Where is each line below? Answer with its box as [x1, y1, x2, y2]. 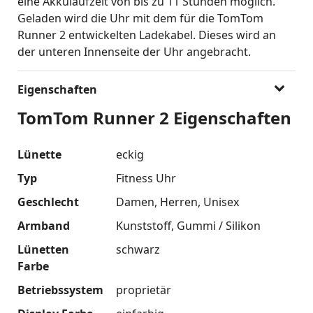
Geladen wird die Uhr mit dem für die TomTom [17, 10, 263, 26]
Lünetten [17, 241, 69, 257]
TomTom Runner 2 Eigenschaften [17, 105, 291, 129]
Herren [159, 194, 198, 210]
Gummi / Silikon [176, 217, 261, 233]
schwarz [115, 241, 160, 257]
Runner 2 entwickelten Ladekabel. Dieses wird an [17, 27, 276, 43]
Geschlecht [17, 194, 79, 210]
